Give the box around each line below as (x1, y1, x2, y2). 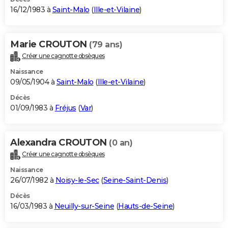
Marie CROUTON (10, 38, 89, 50)
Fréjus (54, 103, 76, 112)
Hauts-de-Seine (118, 201, 173, 211)
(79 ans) (89, 39, 122, 49)
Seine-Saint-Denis (103, 175, 166, 185)
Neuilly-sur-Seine (54, 201, 114, 211)
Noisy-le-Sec (55, 175, 99, 185)
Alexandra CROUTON (10, 136, 109, 148)
